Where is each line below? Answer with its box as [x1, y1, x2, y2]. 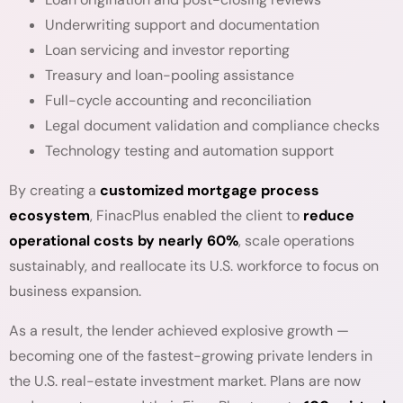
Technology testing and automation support [45, 141, 334, 160]
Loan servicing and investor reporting [45, 40, 290, 59]
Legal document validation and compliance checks [45, 116, 380, 135]
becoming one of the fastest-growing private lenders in [9, 346, 372, 365]
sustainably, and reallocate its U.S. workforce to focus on [9, 256, 379, 275]
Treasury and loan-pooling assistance [45, 66, 294, 85]
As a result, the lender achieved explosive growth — [9, 321, 349, 340]
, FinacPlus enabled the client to [90, 206, 303, 225]
